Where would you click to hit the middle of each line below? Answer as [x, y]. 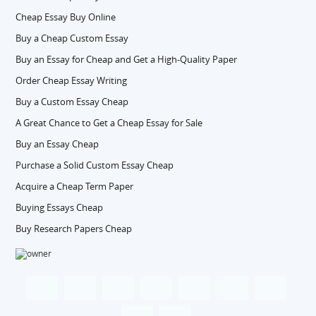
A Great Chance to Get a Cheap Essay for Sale [109, 123]
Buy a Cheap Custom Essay [72, 38]
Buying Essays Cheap [60, 207]
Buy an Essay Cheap [57, 144]
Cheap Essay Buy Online [66, 17]
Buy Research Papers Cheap [74, 229]
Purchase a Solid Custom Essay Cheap [95, 165]
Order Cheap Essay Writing [72, 80]
